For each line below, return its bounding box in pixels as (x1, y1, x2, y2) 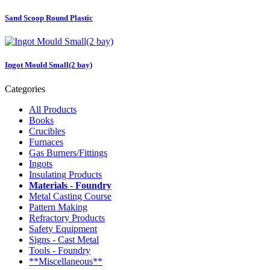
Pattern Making (29, 201, 87, 212)
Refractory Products (29, 212, 105, 223)
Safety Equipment (29, 223, 97, 234)
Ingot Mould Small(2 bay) (5, 60, 92, 70)
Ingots (29, 158, 52, 169)
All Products (29, 104, 77, 115)
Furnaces (29, 136, 63, 147)
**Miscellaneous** (29, 256, 102, 266)
